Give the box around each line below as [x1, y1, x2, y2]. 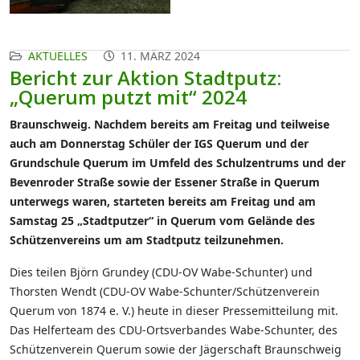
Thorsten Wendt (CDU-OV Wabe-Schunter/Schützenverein [10, 284, 320, 299]
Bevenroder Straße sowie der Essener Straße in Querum [10, 174, 320, 190]
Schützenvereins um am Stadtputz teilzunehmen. [10, 232, 284, 247]
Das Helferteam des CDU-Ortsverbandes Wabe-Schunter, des [10, 322, 337, 337]
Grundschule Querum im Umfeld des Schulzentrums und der [10, 155, 346, 170]
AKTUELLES [28, 48, 88, 63]
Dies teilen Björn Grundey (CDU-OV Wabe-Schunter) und [10, 264, 313, 280]
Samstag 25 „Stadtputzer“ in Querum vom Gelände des [10, 213, 315, 228]
